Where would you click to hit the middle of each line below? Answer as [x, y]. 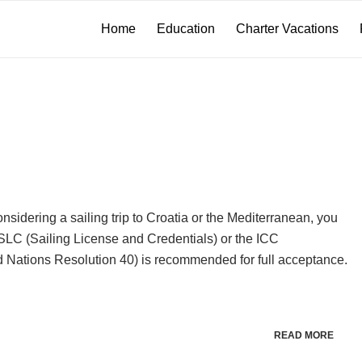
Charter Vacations [287, 29]
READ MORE [303, 335]
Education [186, 29]
